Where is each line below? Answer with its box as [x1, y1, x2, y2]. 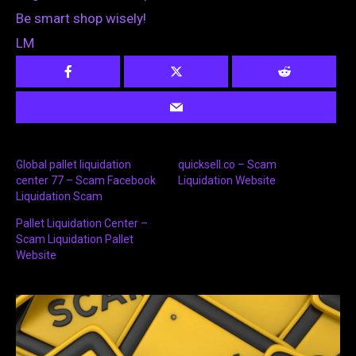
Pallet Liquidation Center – [16, 217, 148, 230]
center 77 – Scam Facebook [16, 174, 156, 188]
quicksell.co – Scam [178, 158, 277, 172]
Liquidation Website [178, 174, 276, 188]
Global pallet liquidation [16, 158, 131, 172]
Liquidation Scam [16, 190, 103, 203]
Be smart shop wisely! [16, 10, 146, 27]
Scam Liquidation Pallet [16, 233, 133, 246]
